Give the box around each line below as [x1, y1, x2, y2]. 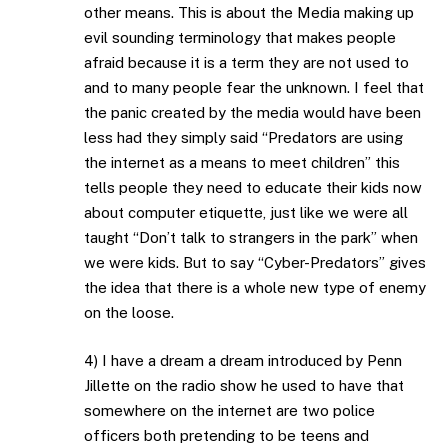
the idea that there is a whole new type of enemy [84, 279, 426, 297]
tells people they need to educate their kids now [84, 179, 422, 197]
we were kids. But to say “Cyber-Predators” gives [84, 254, 426, 272]
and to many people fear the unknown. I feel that [84, 79, 424, 97]
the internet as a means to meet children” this [84, 154, 400, 172]
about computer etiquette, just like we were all [84, 204, 408, 222]
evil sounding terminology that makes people [84, 29, 396, 47]
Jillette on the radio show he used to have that [84, 376, 404, 394]
